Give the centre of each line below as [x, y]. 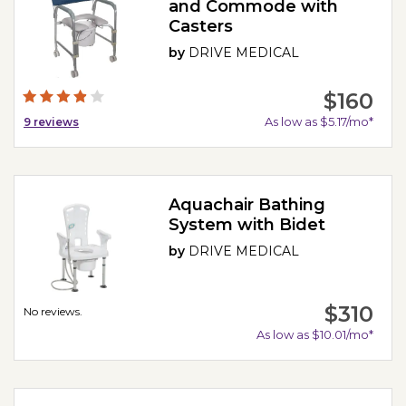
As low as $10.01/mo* [314, 334]
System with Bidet [247, 224]
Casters [201, 27]
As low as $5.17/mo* [319, 121]
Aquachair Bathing [247, 204]
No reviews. [53, 311]
